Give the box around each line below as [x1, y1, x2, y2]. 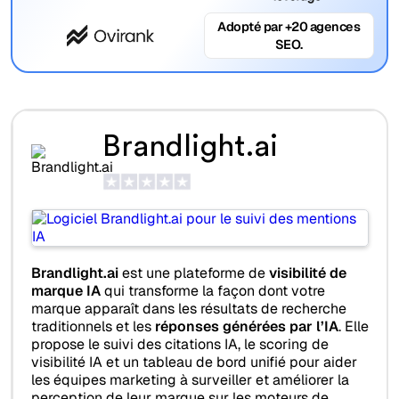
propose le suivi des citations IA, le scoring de [30, 335, 329, 354]
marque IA [30, 281, 101, 301]
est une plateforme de [118, 264, 269, 283]
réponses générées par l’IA [154, 317, 338, 337]
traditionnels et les [30, 317, 155, 337]
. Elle [338, 317, 369, 337]
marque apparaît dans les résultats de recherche [30, 299, 346, 319]
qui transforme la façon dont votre [100, 281, 325, 301]
